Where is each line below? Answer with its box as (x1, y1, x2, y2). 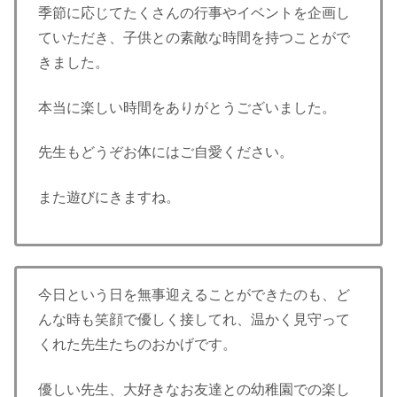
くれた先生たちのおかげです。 (38, 337, 237, 353)
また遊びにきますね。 (38, 189, 180, 205)
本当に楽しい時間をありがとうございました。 (38, 99, 336, 115)
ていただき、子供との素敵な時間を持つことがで (38, 30, 350, 46)
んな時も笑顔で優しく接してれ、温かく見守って (38, 312, 350, 328)
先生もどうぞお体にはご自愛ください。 (38, 144, 293, 160)
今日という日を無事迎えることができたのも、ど (38, 287, 350, 303)
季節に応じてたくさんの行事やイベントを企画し (38, 5, 350, 21)
